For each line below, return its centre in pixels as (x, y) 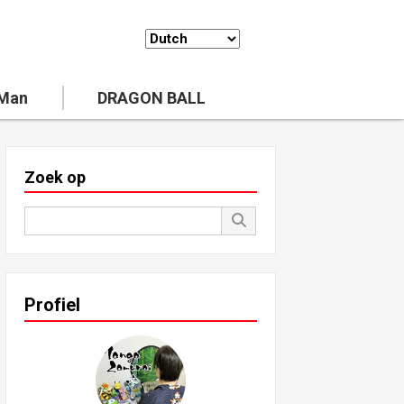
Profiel (52, 305)
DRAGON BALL (152, 98)
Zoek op (55, 177)
